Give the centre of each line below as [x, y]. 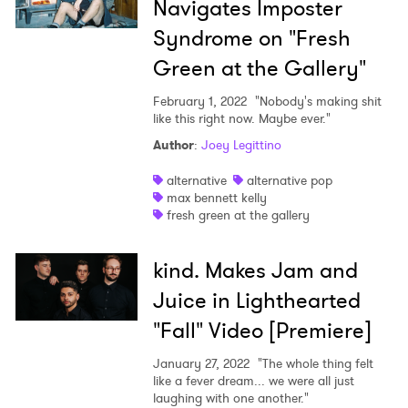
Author [173, 145]
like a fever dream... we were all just [253, 381]
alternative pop [289, 181]
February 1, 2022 [199, 102]
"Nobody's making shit [316, 102]
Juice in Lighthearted [256, 301]
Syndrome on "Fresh [251, 39]
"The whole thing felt [313, 364]
